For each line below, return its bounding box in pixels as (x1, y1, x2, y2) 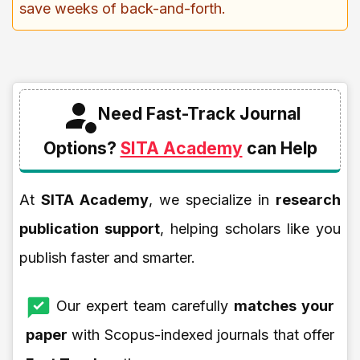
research (276, 190, 341, 208)
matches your (234, 297, 335, 314)
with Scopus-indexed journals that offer (67, 325, 334, 343)
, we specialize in (149, 190, 276, 208)
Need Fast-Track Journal (98, 103, 301, 124)
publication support (19, 219, 160, 237)
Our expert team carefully (55, 297, 235, 314)
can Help (242, 137, 317, 158)
